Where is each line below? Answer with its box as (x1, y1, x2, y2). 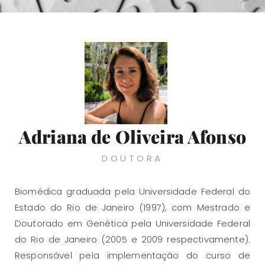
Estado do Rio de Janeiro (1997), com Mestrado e (15, 201, 250, 214)
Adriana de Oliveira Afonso (19, 125, 246, 149)
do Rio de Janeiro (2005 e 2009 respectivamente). (15, 233, 250, 246)
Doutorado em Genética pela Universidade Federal (15, 217, 250, 230)
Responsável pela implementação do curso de (15, 249, 250, 262)
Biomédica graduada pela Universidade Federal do (15, 185, 250, 198)
